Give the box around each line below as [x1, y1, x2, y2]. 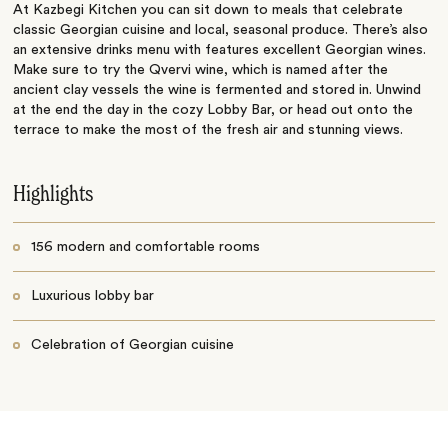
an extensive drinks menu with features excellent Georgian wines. [13, 42, 427, 57]
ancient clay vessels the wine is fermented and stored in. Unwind [13, 82, 422, 97]
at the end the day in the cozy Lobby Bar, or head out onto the [13, 102, 414, 117]
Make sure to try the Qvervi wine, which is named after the [13, 62, 389, 77]
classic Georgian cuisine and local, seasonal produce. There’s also [13, 22, 429, 37]
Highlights [13, 183, 94, 206]
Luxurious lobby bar [30, 288, 154, 303]
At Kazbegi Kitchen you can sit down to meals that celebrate [13, 2, 404, 17]
